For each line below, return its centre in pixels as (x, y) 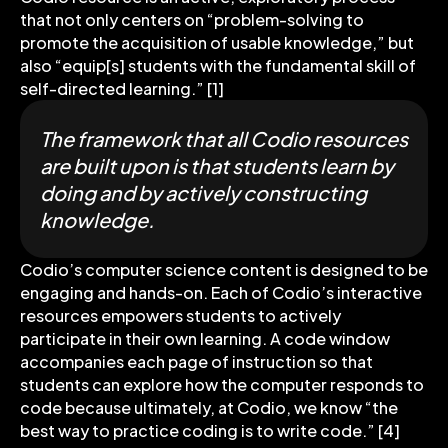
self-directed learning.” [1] (123, 88)
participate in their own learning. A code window (205, 338)
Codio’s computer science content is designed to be (224, 269)
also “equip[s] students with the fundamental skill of (218, 65)
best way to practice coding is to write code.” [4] (210, 430)
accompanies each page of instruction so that (196, 361)
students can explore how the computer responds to (222, 384)
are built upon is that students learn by (217, 165)
